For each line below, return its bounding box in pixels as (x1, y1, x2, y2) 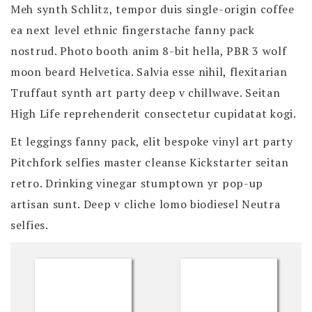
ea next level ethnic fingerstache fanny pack (10, 22, 255, 38)
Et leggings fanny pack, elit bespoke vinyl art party (10, 133, 293, 149)
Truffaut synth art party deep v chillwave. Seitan (10, 84, 281, 100)
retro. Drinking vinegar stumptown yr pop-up (10, 175, 264, 191)
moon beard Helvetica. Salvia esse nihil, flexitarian (10, 63, 288, 79)
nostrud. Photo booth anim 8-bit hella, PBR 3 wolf (10, 42, 287, 58)
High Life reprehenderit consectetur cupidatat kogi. (10, 105, 297, 121)
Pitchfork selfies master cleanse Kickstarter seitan (10, 154, 289, 170)
